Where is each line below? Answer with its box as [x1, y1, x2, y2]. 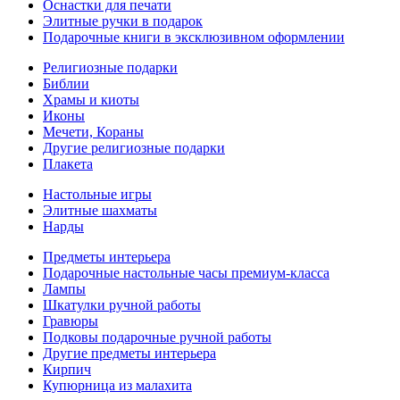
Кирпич [43, 362, 91, 377]
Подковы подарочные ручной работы [43, 329, 271, 345]
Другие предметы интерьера [43, 346, 216, 361]
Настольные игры [43, 187, 152, 202]
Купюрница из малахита [43, 378, 192, 393]
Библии [43, 76, 89, 91]
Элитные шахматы [43, 203, 157, 218]
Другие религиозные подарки [43, 140, 225, 155]
